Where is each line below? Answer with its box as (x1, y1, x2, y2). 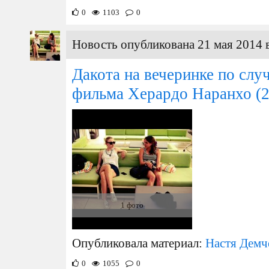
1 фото (121, 201, 144, 210)
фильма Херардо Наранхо (72, 85, 252, 103)
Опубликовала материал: (72, 237, 205, 250)
